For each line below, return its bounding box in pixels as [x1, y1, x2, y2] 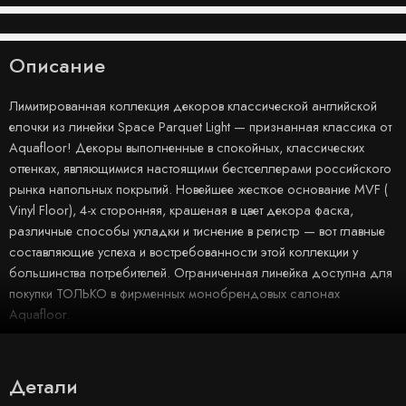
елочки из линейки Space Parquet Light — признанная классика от [9, 117, 391, 137]
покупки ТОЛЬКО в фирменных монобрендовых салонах [9, 284, 340, 304]
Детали [9, 371, 78, 401]
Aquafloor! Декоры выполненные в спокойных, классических [9, 138, 364, 158]
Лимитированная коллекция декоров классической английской [9, 96, 377, 116]
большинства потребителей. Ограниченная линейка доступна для [9, 263, 392, 283]
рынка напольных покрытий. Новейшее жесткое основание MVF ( [9, 179, 388, 199]
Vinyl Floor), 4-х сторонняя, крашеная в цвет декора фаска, [9, 200, 353, 220]
